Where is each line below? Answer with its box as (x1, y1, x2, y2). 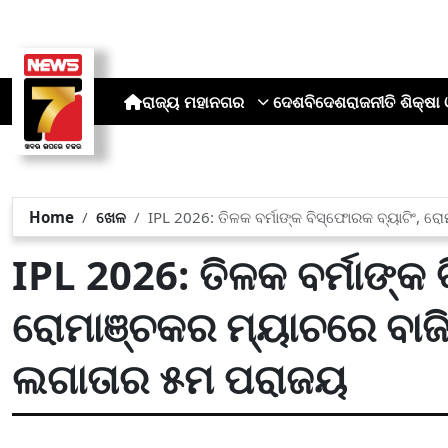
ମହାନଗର (183, 90, 244, 113)
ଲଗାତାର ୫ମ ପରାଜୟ (12, 351, 347, 406)
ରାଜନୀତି (345, 90, 395, 113)
